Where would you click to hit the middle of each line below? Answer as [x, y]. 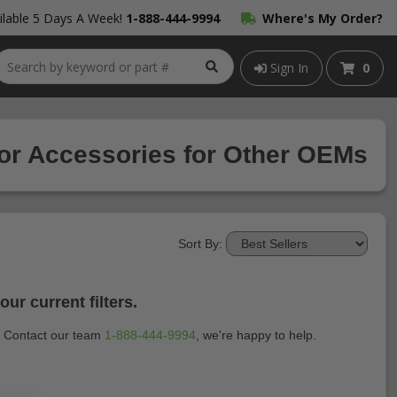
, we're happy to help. [256, 335]
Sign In [288, 67]
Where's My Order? [323, 18]
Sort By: [200, 244]
